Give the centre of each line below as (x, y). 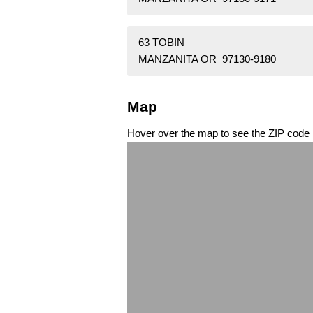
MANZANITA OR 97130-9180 (207, 59)
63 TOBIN (161, 43)
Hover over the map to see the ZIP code (218, 133)
